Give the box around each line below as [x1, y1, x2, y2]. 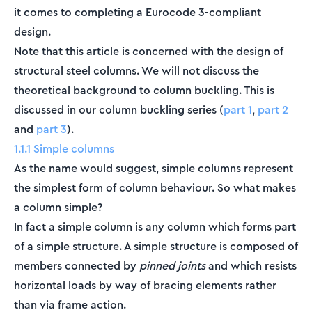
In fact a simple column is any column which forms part [14, 219, 296, 235]
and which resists [205, 258, 297, 274]
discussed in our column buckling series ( [14, 102, 224, 118]
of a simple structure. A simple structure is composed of [14, 238, 298, 255]
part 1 [224, 102, 252, 118]
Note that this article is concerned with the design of [14, 43, 283, 60]
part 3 [36, 121, 67, 138]
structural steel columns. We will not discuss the [14, 63, 259, 79]
